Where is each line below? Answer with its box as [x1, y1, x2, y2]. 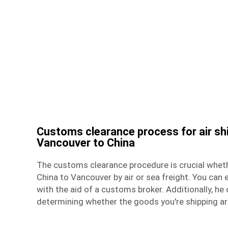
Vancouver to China [37, 136, 135, 149]
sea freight [146, 172, 188, 182]
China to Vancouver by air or [37, 172, 146, 182]
